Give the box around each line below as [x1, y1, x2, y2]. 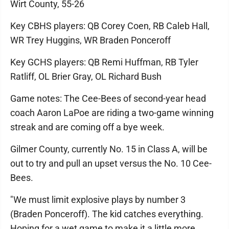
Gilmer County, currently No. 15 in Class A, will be [10, 143, 208, 154]
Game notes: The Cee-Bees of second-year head [10, 93, 206, 104]
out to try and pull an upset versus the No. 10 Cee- [10, 157, 212, 169]
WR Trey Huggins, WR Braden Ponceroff [10, 34, 171, 45]
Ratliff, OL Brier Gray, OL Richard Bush [10, 71, 162, 82]
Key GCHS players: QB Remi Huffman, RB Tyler [10, 56, 198, 67]
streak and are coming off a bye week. [10, 121, 165, 132]
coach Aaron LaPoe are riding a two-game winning [10, 107, 214, 118]
